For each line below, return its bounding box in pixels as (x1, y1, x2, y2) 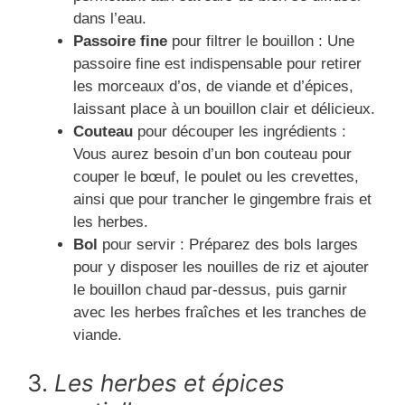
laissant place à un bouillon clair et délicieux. (73, 99, 375, 118)
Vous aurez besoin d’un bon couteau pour (73, 145, 352, 163)
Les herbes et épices (54, 369, 285, 398)
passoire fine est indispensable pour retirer (73, 54, 362, 72)
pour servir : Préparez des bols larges (98, 235, 358, 253)
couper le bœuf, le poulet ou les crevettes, (73, 167, 359, 185)
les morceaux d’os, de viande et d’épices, (73, 77, 353, 95)
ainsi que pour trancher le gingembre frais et (73, 190, 372, 208)
